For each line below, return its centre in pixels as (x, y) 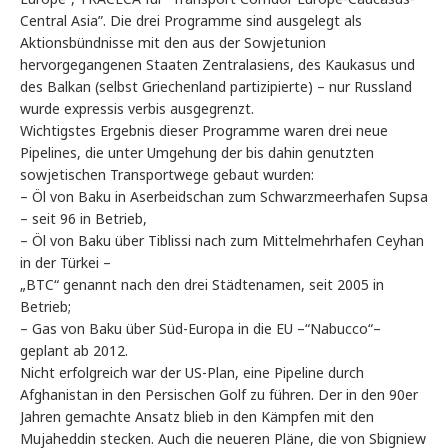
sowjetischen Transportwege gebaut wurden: (167, 175)
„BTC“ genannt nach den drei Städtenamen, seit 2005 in (202, 285)
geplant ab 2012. (74, 351)
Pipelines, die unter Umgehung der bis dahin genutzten (197, 153)
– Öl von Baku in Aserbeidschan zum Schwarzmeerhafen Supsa (224, 197)
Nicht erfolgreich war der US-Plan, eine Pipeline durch (192, 373)
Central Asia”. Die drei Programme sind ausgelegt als (191, 21)
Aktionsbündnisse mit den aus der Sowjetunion (173, 43)
